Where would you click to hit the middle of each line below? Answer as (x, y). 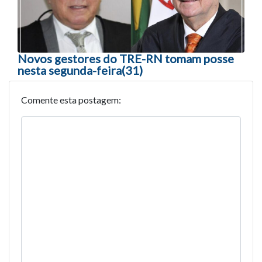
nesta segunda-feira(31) (80, 70)
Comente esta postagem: (71, 99)
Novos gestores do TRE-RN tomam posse (126, 58)
